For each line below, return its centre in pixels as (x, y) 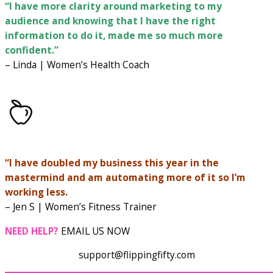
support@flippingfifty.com (136, 255)
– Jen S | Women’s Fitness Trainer (81, 207)
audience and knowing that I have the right (110, 21)
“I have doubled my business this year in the (112, 163)
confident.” (32, 50)
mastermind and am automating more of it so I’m (125, 178)
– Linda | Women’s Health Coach (77, 65)
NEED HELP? (32, 231)
